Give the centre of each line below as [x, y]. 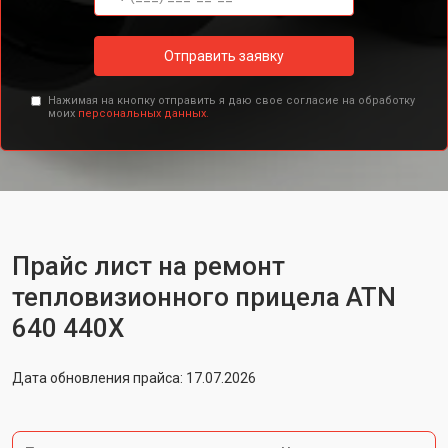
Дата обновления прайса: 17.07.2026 [134, 378]
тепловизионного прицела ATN [204, 297]
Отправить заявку [224, 55]
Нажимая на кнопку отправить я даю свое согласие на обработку [231, 100]
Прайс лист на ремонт [148, 266]
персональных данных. [143, 113]
